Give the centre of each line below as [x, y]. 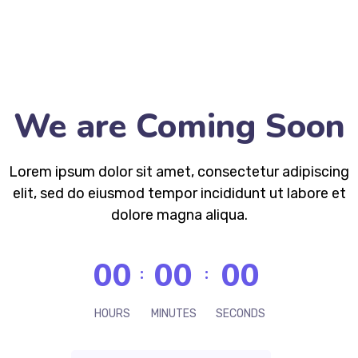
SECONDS [240, 314]
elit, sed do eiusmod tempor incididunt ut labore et [179, 193]
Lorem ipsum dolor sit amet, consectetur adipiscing [179, 172]
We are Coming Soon [179, 127]
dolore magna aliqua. [179, 215]
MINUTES [173, 314]
